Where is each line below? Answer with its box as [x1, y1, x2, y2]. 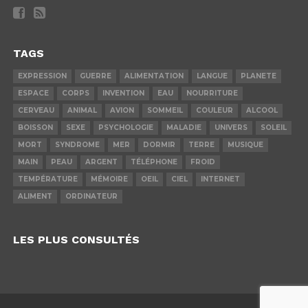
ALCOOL [245, 106, 278, 115]
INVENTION [102, 89, 144, 98]
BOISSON [17, 123, 53, 132]
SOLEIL [260, 123, 287, 132]
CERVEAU [17, 106, 54, 115]
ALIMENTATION [124, 71, 184, 80]
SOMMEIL [146, 106, 183, 115]
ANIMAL [67, 106, 97, 115]
